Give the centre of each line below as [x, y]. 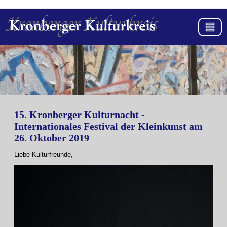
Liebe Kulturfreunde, [44, 154]
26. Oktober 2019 [52, 138]
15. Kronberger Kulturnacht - [80, 115]
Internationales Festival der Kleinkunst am [108, 126]
